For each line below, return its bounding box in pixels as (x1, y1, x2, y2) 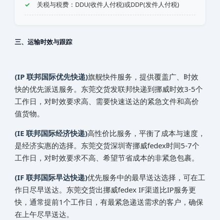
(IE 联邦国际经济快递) (15, 128, 87, 138)
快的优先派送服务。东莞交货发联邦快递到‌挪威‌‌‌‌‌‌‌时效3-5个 (15, 84, 203, 94)
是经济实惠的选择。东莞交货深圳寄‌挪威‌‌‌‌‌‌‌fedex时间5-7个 (15, 140, 199, 151)
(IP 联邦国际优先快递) (15, 72, 88, 82)
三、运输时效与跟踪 (15, 37, 72, 46)
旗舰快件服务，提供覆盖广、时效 (88, 72, 198, 82)
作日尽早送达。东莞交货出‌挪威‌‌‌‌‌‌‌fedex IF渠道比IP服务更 (15, 185, 196, 195)
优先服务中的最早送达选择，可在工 (87, 172, 205, 183)
